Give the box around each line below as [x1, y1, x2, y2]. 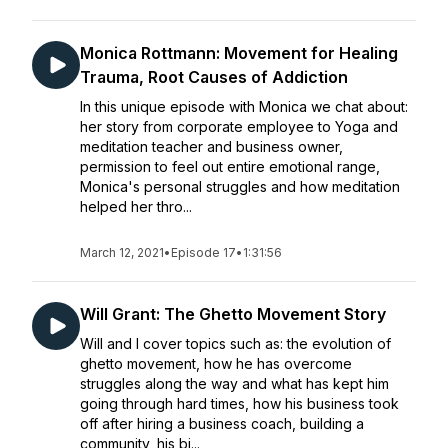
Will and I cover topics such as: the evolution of [80, 335, 391, 352]
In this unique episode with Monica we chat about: [80, 98, 408, 115]
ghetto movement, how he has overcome [80, 355, 352, 372]
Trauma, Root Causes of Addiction [80, 67, 348, 87]
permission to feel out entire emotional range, [80, 158, 380, 175]
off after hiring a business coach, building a [80, 415, 364, 432]
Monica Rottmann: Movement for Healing [80, 43, 398, 63]
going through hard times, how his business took [80, 395, 399, 412]
